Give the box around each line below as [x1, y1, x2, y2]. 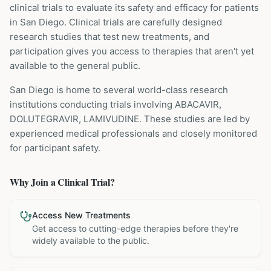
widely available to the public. [32, 235, 149, 246]
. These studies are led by [139, 113, 250, 125]
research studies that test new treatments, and [10, 31, 209, 42]
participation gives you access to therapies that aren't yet [10, 45, 254, 57]
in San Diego [10, 16, 64, 28]
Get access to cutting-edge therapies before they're [32, 223, 238, 233]
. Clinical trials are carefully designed [64, 16, 222, 28]
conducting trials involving [57, 99, 175, 110]
